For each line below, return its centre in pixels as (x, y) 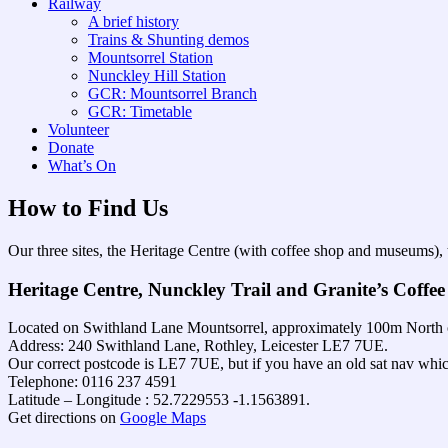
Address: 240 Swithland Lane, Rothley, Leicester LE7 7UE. (198, 346)
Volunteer (78, 129)
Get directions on (64, 418)
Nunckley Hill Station (157, 75)
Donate (71, 147)
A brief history (133, 21)
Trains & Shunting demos (168, 39)
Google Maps (163, 418)
